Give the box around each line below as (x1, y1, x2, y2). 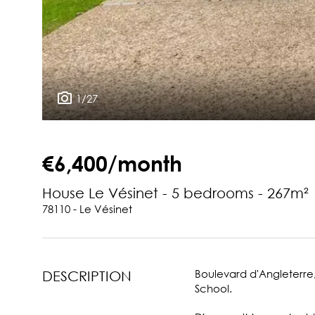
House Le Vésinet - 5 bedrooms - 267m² (42, 184, 309, 201)
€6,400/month (42, 149, 182, 176)
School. (194, 281, 232, 295)
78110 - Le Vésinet (42, 201, 132, 216)
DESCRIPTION (42, 267, 131, 284)
